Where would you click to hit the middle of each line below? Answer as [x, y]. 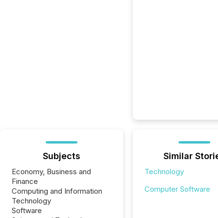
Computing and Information [57, 191]
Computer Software [177, 189]
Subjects [61, 156]
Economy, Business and [51, 172]
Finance [25, 181]
